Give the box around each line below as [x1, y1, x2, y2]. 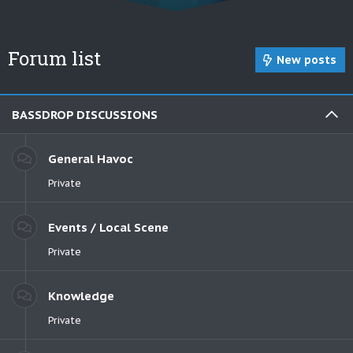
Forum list [8, 46, 101, 71]
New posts [277, 53, 336, 67]
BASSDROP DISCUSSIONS [12, 106, 158, 122]
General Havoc [48, 150, 133, 166]
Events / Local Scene [48, 219, 169, 235]
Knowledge [48, 288, 114, 303]
